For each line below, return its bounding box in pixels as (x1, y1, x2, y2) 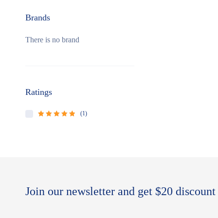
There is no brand (25, 36, 79, 44)
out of (57, 119, 75, 126)
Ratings (25, 87, 52, 97)
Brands (25, 13, 50, 22)
